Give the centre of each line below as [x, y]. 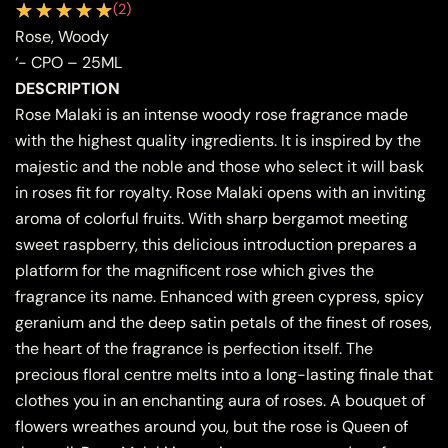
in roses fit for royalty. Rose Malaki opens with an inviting [220, 192]
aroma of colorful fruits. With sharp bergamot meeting [211, 218]
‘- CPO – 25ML [68, 62]
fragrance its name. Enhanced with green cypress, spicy [219, 296]
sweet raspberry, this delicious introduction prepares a [216, 244]
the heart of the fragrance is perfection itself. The [194, 348]
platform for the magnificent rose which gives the [194, 270]
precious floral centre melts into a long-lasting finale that [224, 374]
